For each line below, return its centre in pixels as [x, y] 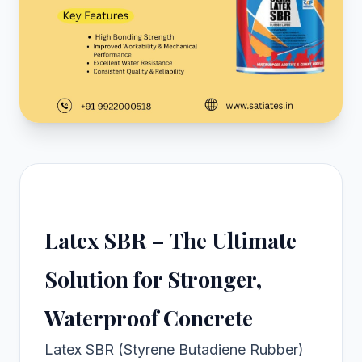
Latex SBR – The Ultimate [170, 240]
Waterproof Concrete [149, 318]
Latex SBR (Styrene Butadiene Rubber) [174, 350]
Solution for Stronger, [153, 279]
